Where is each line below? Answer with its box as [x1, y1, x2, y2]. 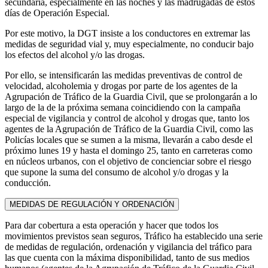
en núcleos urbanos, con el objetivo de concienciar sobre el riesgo [5, 156, 251, 166]
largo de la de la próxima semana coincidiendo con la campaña [5, 102, 240, 112]
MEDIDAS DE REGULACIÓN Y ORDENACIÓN [10, 199, 174, 209]
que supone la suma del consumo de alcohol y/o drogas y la [5, 166, 229, 177]
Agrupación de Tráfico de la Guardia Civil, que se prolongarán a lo [5, 91, 257, 102]
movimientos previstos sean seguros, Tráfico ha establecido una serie [5, 230, 263, 241]
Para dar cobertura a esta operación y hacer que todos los [5, 220, 218, 230]
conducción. [5, 177, 51, 188]
